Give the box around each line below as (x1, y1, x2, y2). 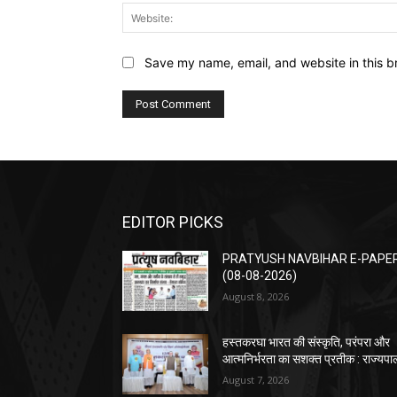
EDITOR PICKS (122, 212, 223, 231)
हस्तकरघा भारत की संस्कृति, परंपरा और (222, 334, 391, 349)
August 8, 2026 (222, 289, 290, 303)
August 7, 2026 (222, 372, 290, 386)
